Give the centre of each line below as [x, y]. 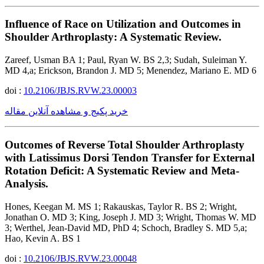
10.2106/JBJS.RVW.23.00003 [80, 91]
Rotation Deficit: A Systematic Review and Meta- [122, 170]
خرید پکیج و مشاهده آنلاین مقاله [66, 111]
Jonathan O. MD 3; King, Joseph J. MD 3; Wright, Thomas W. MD [131, 217]
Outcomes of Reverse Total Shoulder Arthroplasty [125, 144]
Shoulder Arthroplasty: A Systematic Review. [113, 37]
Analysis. [27, 183]
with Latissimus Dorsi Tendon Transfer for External [130, 157]
